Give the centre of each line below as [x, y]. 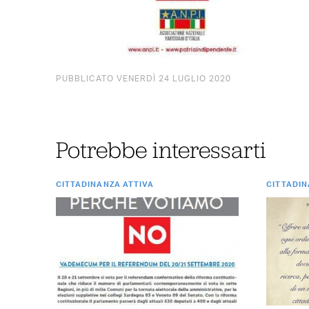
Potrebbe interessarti [161, 149]
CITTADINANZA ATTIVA [105, 184]
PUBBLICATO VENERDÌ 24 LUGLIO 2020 [143, 79]
